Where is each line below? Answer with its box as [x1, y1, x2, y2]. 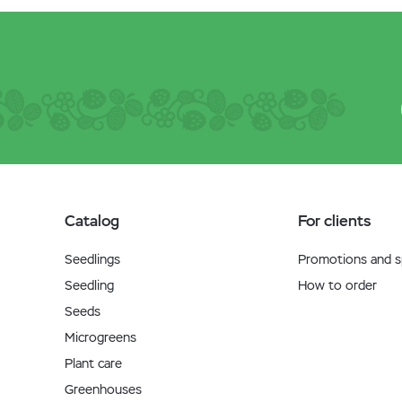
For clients [298, 211, 371, 231]
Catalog [65, 211, 119, 231]
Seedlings [65, 251, 120, 267]
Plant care [65, 355, 122, 371]
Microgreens [65, 329, 136, 345]
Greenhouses [65, 381, 142, 398]
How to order [298, 277, 377, 293]
